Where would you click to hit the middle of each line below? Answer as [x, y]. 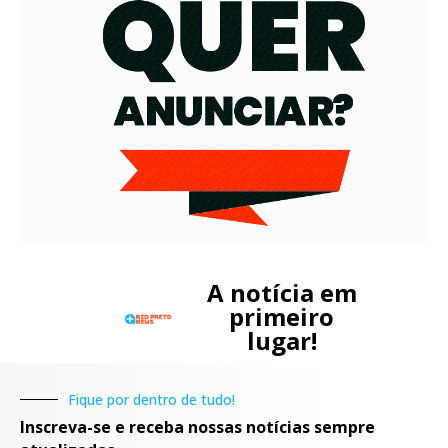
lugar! [281, 341]
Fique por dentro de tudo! [151, 400]
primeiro [282, 317]
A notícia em [281, 293]
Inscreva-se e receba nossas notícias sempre [197, 427]
